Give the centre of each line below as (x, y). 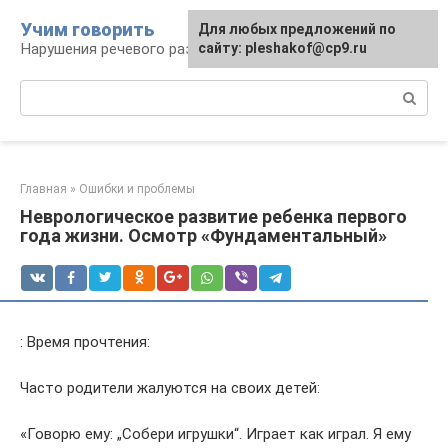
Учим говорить (87, 29)
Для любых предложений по (297, 29)
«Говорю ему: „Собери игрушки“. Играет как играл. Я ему (215, 434)
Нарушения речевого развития (127, 49)
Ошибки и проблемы (137, 189)
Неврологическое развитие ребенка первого (213, 216)
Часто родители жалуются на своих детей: (170, 388)
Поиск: (43, 90)
